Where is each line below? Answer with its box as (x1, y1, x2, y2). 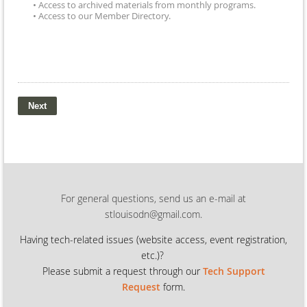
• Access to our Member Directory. (33, 10, 171, 22)
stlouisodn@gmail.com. (105, 207, 202, 221)
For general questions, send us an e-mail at (61, 191, 246, 205)
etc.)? (140, 248, 167, 262)
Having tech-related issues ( (20, 232, 139, 246)
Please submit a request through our (42, 264, 203, 278)
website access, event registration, (139, 232, 287, 246)
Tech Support (202, 264, 265, 278)
